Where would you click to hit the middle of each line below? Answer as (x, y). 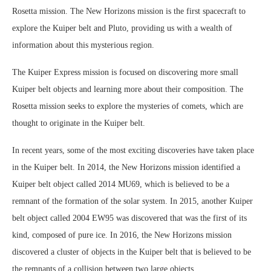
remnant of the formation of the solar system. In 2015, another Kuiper (132, 201)
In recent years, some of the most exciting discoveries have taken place (133, 150)
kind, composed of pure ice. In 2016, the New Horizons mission (122, 235)
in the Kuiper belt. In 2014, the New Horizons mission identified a (126, 167)
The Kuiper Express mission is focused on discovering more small (125, 72)
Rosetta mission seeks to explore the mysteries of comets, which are (128, 106)
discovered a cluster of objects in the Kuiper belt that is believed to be (132, 252)
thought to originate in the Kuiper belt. (79, 123)
